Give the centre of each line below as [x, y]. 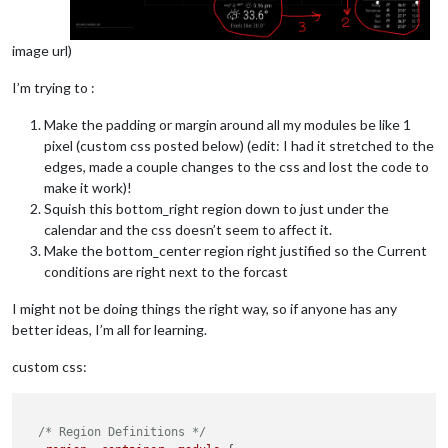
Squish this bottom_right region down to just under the [216, 208]
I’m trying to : [53, 87]
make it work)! [88, 187]
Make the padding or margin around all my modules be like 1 [227, 124]
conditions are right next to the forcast [166, 271]
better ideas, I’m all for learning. [109, 329]
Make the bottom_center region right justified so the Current [235, 250]
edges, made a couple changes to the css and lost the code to [236, 166]
